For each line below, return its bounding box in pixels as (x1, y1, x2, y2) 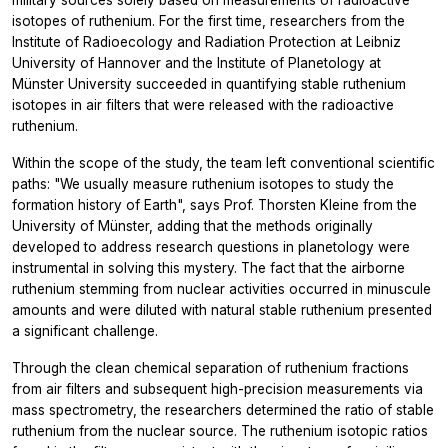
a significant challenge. (12, 323, 158, 340)
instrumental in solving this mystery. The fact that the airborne (12, 260, 405, 277)
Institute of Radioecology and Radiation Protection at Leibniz (12, 34, 401, 51)
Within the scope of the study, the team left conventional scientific (12, 155, 435, 172)
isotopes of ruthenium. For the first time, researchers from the (12, 13, 405, 30)
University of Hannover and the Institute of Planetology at (12, 55, 381, 72)
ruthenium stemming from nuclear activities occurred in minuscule (12, 281, 431, 298)
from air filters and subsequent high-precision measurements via (12, 381, 423, 398)
